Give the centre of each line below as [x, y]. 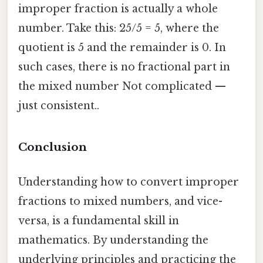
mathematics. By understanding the [113, 240]
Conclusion [53, 147]
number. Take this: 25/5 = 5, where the [119, 28]
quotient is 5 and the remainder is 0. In [122, 48]
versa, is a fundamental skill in [99, 221]
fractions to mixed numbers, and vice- [120, 202]
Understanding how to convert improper [129, 182]
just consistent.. [59, 106]
